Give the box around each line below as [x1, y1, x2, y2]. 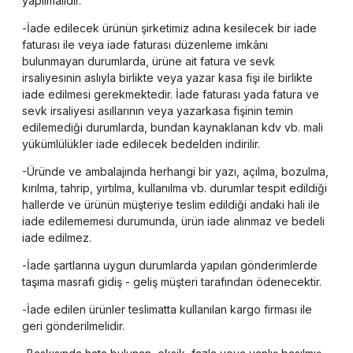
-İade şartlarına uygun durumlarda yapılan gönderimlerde [22, 258, 318, 273]
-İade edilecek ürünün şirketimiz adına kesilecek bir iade [22, 21, 317, 35]
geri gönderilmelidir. [22, 319, 124, 333]
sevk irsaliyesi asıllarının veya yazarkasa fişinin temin [22, 104, 293, 118]
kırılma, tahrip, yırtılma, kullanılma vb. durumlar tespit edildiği [22, 181, 327, 195]
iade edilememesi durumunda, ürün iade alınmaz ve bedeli [22, 214, 325, 229]
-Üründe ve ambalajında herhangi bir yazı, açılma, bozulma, [22, 165, 329, 179]
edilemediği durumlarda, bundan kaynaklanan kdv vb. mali [22, 121, 323, 135]
